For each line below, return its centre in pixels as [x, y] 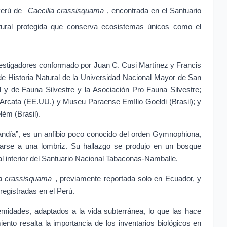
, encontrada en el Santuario [154, 11]
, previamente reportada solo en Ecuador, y [128, 179]
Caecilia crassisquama [66, 11]
